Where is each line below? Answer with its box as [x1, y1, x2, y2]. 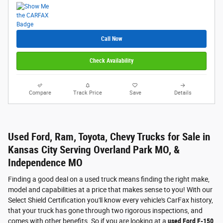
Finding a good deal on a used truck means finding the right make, [8, 175, 210, 184]
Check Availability [90, 57, 133, 65]
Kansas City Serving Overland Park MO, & [8, 143, 180, 156]
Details [174, 89, 192, 96]
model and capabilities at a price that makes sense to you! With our [8, 186, 213, 194]
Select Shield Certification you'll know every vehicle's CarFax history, [8, 196, 213, 205]
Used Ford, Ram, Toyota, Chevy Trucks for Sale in [8, 130, 210, 143]
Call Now [101, 35, 122, 42]
